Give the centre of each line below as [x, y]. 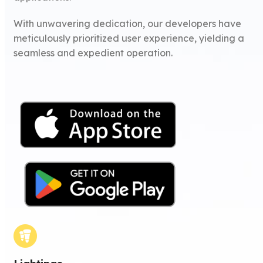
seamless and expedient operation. [95, 53]
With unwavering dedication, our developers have [128, 23]
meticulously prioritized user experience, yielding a [129, 38]
